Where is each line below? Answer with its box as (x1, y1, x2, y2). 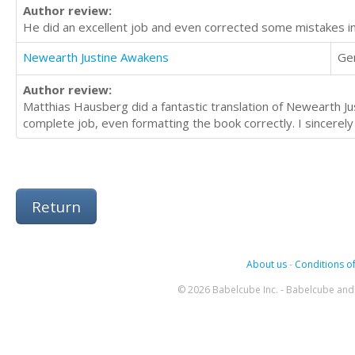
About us (246, 258, 287, 272)
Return (32, 197, 81, 217)
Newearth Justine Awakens (23, 49, 169, 66)
